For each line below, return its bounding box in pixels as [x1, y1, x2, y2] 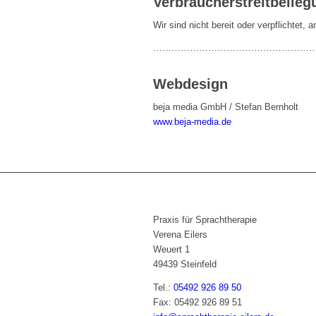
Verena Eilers [153, 229, 207, 241]
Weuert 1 [153, 244, 190, 255]
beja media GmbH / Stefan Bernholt [153, 102, 298, 113]
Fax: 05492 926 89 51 [153, 296, 242, 308]
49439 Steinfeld [153, 259, 217, 270]
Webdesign [153, 76, 228, 92]
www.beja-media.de [153, 116, 231, 128]
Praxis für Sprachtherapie [153, 214, 257, 226]
